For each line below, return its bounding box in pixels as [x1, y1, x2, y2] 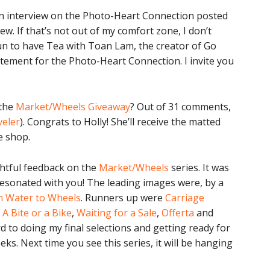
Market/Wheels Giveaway [16, 100, 130, 113]
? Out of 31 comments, [130, 100, 231, 113]
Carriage [165, 191, 204, 204]
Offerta [162, 206, 194, 219]
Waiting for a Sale [77, 206, 157, 219]
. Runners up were [81, 191, 165, 204]
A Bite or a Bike [2, 206, 72, 219]
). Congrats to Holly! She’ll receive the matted [20, 115, 221, 128]
